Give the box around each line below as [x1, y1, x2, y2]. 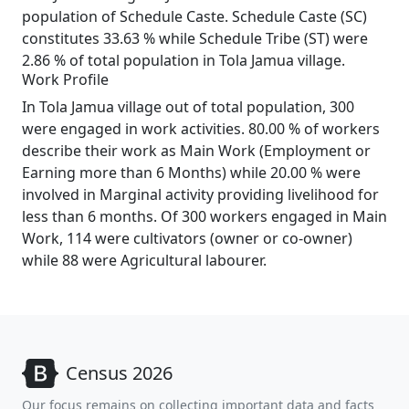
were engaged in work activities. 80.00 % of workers [22, 119, 380, 139]
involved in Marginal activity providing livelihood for [22, 184, 379, 204]
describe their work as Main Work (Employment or [22, 141, 371, 161]
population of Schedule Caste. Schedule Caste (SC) [22, 6, 367, 26]
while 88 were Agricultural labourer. [22, 250, 267, 270]
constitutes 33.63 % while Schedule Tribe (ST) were [22, 28, 368, 48]
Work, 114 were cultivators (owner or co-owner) [22, 228, 352, 248]
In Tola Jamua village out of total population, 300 [22, 97, 354, 117]
